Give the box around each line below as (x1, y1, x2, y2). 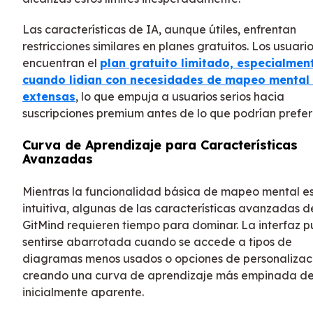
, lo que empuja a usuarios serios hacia (75, 89, 284, 104)
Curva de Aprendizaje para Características (22, 137, 298, 154)
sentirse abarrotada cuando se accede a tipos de (22, 235, 292, 249)
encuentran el (22, 56, 100, 71)
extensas (22, 89, 75, 104)
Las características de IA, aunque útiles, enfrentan (22, 22, 296, 37)
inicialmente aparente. (22, 285, 144, 300)
